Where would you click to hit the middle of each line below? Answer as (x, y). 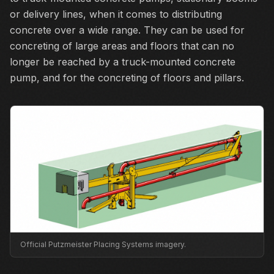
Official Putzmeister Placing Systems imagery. (103, 244)
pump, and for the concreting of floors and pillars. (127, 78)
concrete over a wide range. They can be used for (127, 30)
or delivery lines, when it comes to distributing (116, 14)
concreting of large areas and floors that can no (122, 46)
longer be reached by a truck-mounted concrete (123, 62)
